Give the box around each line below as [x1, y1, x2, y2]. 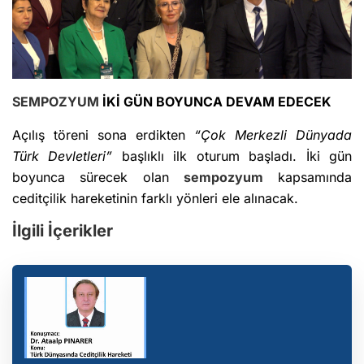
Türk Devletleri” [12, 148, 113, 165]
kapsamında [262, 169, 352, 186]
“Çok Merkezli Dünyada [194, 127, 352, 144]
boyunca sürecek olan [12, 169, 184, 186]
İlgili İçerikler [12, 221, 113, 241]
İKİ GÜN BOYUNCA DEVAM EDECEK [99, 93, 331, 110]
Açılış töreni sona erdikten [12, 127, 194, 144]
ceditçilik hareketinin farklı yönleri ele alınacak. [12, 190, 298, 207]
